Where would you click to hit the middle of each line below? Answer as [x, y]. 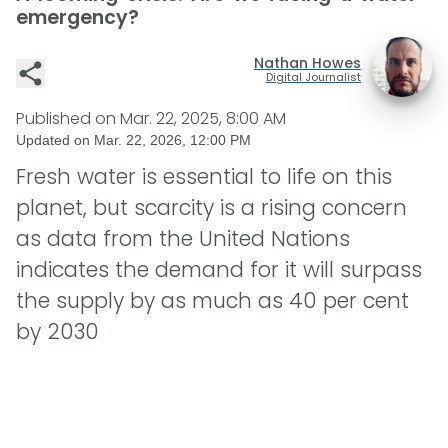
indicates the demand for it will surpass [219, 270]
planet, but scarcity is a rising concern [211, 208]
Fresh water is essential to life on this [204, 177]
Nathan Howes [307, 62]
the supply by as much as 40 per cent [212, 301]
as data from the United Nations [183, 239]
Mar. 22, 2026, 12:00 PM [172, 140]
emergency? [77, 17]
